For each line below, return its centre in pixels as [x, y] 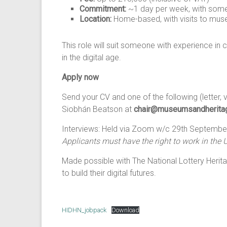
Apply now [80, 77]
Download [125, 210]
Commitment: [103, 9]
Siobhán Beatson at [98, 109]
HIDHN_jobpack [84, 210]
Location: [96, 19]
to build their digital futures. [109, 173]
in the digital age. [91, 58]
